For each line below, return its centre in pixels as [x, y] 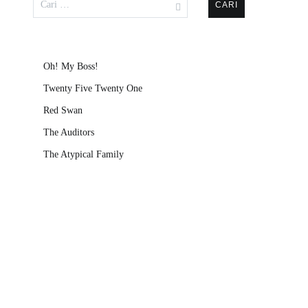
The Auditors [69, 132]
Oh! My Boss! [71, 66]
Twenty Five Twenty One [93, 88]
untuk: [46, 9]
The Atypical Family [84, 154]
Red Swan [63, 110]
